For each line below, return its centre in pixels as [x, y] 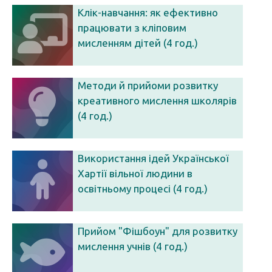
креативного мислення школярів [157, 100]
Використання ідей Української [153, 158]
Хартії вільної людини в [135, 173]
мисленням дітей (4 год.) [138, 43]
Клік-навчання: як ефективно [148, 12]
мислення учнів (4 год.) [133, 246]
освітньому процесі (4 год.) [143, 189]
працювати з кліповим [132, 28]
